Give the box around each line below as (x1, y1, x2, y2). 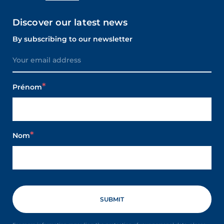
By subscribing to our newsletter (12, 34, 132, 43)
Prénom (12, 82, 42, 91)
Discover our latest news (12, 16, 128, 28)
